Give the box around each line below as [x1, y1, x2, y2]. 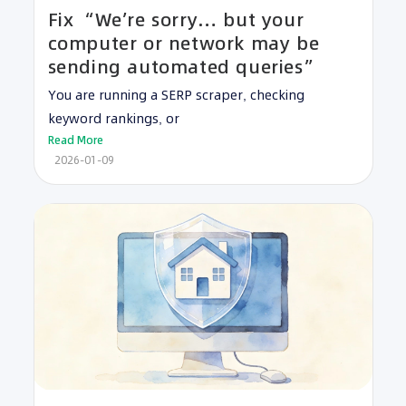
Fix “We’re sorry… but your [47, 7, 304, 34]
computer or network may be [47, 31, 320, 57]
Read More [47, 132, 103, 149]
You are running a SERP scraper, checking [47, 86, 304, 105]
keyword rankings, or [47, 110, 179, 129]
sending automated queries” [47, 54, 319, 81]
